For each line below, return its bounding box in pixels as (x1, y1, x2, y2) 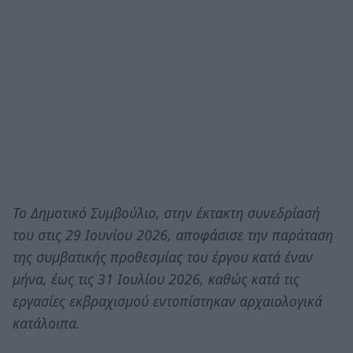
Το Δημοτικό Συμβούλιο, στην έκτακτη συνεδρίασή (13, 203, 320, 223)
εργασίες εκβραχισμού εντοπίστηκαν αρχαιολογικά (13, 292, 322, 311)
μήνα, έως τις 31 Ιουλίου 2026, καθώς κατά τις (13, 269, 299, 289)
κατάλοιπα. (13, 314, 80, 333)
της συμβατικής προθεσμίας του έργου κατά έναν (13, 247, 313, 267)
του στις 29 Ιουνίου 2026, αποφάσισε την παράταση (13, 225, 333, 245)
